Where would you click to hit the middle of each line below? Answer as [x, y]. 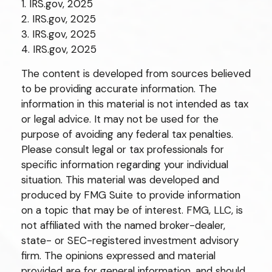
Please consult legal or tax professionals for [123, 150]
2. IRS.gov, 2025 [59, 19]
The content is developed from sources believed [136, 74]
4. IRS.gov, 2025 [59, 49]
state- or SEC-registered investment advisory [130, 241]
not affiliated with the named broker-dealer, [123, 226]
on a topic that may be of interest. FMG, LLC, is [132, 210]
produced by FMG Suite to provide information [131, 195]
